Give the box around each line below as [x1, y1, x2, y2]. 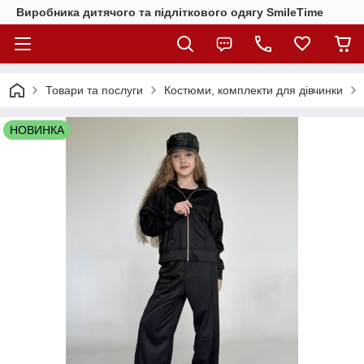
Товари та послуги [45, 84, 143, 97]
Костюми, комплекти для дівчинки [164, 84, 343, 97]
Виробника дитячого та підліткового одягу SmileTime [16, 6, 323, 19]
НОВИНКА [10, 123, 64, 136]
